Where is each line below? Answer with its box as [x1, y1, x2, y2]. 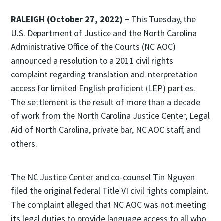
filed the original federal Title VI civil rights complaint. [11, 185, 209, 196]
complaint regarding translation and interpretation [11, 69, 198, 80]
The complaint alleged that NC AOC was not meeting [11, 199, 206, 210]
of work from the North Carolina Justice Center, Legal [11, 110, 210, 121]
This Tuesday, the [129, 13, 196, 25]
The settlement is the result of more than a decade [11, 96, 200, 108]
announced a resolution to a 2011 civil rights [11, 55, 173, 66]
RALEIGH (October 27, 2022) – [11, 13, 129, 25]
